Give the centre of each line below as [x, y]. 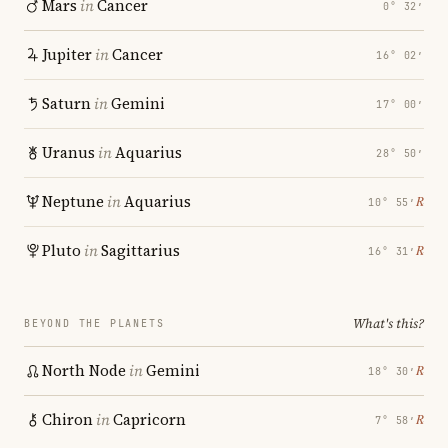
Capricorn [149, 419]
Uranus [68, 152]
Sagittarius [140, 250]
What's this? [388, 323]
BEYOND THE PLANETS [94, 323]
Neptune [73, 201]
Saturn [66, 103]
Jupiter [67, 54]
